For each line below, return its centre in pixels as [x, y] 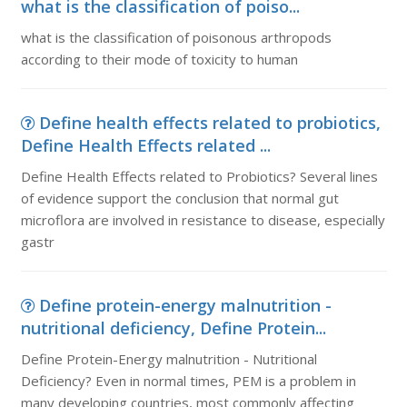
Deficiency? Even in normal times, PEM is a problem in [188, 381]
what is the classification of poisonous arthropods [176, 37]
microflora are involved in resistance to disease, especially [203, 220]
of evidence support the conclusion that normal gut [179, 198]
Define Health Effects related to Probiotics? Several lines [199, 176]
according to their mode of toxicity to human [159, 59]
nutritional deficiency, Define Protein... [173, 328]
